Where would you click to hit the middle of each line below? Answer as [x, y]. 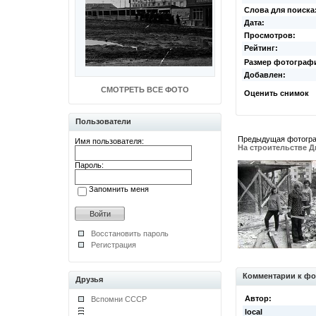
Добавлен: [265, 75]
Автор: [258, 298]
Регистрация [114, 245]
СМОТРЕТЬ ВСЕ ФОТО [145, 90]
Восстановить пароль [130, 233]
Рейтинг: [261, 48]
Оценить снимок [276, 93]
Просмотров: [270, 35]
